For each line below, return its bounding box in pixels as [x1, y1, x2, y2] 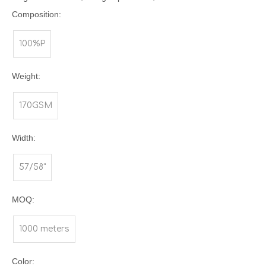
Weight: [12, 71, 40, 81]
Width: [12, 133, 36, 143]
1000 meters [19, 224, 69, 234]
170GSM [19, 101, 52, 110]
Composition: [12, 9, 61, 20]
